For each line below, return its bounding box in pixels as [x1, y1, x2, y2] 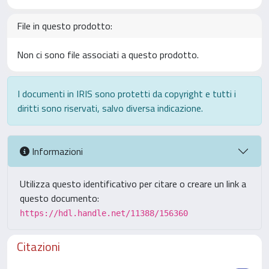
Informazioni [29, 144, 83, 159]
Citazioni [17, 237, 60, 256]
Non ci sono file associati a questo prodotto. [17, 47, 199, 62]
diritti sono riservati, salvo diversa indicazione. [17, 101, 203, 115]
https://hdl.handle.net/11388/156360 [20, 208, 188, 218]
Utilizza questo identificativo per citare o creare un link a [20, 177, 246, 191]
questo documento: [20, 191, 99, 205]
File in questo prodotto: [17, 19, 112, 33]
